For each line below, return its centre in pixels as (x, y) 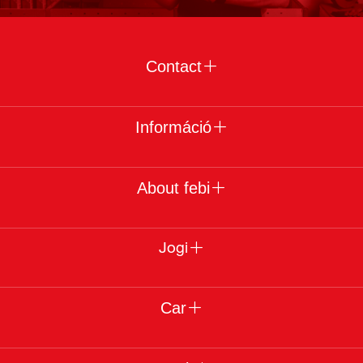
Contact (173, 67)
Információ (173, 128)
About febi (173, 188)
